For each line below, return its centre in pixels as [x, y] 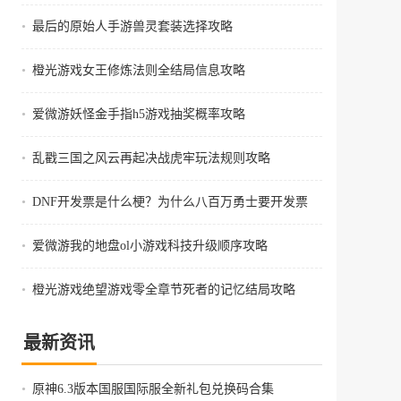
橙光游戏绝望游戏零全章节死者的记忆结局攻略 [164, 290]
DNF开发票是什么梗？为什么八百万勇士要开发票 [170, 202]
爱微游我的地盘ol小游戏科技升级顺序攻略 [150, 246]
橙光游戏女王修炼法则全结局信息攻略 [139, 70]
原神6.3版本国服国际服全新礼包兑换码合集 [153, 389]
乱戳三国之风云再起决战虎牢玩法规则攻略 [151, 158]
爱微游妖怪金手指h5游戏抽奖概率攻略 [139, 114]
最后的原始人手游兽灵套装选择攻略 [132, 26]
